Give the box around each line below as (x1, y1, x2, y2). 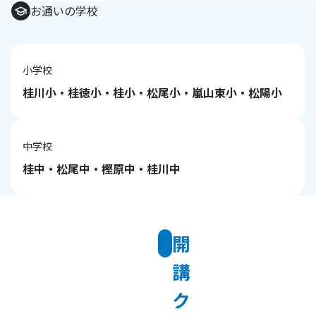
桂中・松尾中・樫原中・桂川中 (23, 159, 181, 177)
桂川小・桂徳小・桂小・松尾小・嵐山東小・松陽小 (23, 83, 282, 101)
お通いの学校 (30, 1, 98, 19)
